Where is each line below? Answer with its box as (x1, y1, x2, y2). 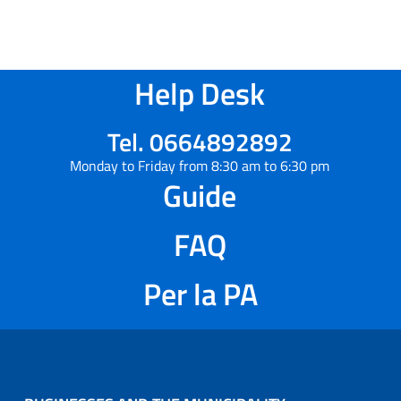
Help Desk (134, 70, 265, 117)
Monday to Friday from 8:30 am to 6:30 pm (70, 155, 329, 177)
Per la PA (143, 270, 258, 318)
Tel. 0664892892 (107, 123, 293, 162)
